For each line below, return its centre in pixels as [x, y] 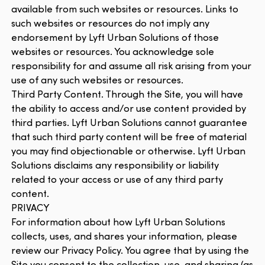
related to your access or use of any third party [117, 179]
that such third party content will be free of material [129, 137]
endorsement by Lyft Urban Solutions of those [115, 37]
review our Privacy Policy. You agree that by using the [130, 250]
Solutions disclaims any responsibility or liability [115, 165]
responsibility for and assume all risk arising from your [132, 66]
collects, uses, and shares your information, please [125, 236]
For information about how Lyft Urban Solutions [119, 222]
